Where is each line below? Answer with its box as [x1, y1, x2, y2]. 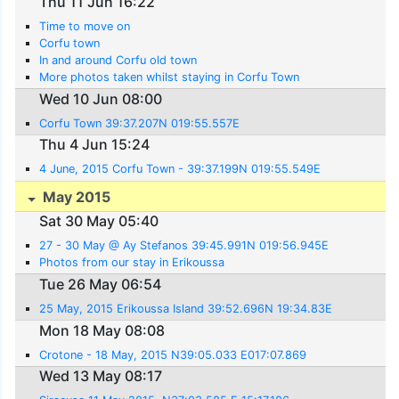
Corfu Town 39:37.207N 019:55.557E [39, 116, 240, 130]
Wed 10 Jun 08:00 [39, 89, 163, 108]
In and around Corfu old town [39, 53, 198, 68]
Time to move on [39, 20, 131, 34]
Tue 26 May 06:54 [39, 275, 162, 294]
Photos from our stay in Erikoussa [39, 256, 225, 270]
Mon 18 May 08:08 [39, 321, 166, 339]
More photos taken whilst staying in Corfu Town [39, 70, 300, 85]
